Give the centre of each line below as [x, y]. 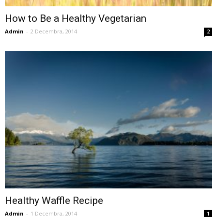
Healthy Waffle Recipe [54, 200]
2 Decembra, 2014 [54, 31]
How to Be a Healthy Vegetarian [76, 18]
